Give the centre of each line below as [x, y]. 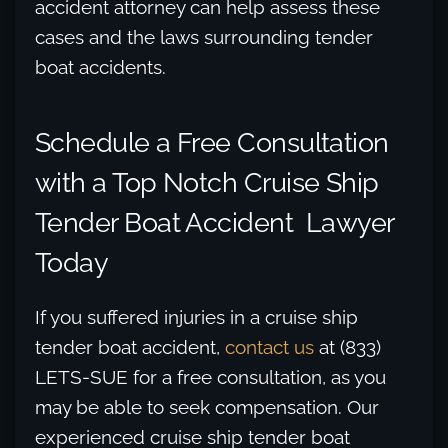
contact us [269, 347]
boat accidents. [100, 67]
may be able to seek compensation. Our [207, 407]
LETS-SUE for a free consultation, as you [210, 377]
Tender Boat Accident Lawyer [214, 222]
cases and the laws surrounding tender [204, 37]
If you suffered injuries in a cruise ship [196, 317]
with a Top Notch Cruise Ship [207, 182]
